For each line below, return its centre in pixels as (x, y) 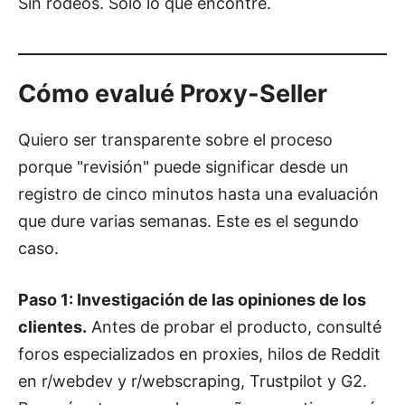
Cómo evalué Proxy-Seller (173, 93)
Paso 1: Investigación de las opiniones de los (192, 299)
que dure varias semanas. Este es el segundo (188, 221)
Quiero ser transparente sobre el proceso (175, 139)
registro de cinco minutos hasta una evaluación (198, 193)
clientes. (52, 326)
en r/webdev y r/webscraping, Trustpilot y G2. (193, 381)
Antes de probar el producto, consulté (234, 326)
